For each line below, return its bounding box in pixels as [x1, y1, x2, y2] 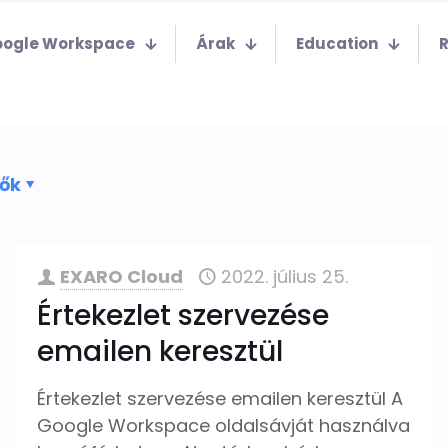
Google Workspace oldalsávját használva [37, 413, 411, 438]
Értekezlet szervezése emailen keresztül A [37, 386, 404, 411]
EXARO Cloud [60, 264, 184, 289]
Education [296, 33, 378, 54]
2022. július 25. [221, 264, 349, 289]
